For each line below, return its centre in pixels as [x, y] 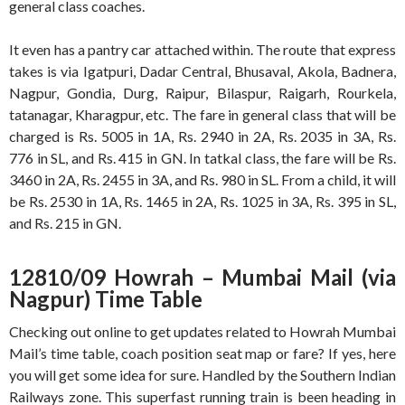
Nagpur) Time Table [106, 299]
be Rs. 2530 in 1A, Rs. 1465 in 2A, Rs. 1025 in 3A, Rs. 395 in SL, [202, 202]
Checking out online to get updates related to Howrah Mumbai [202, 332]
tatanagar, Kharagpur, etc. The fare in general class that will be [202, 115]
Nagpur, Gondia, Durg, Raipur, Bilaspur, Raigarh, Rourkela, [202, 93]
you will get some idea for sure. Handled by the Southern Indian [202, 375]
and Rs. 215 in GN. [65, 223]
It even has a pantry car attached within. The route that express [202, 50]
